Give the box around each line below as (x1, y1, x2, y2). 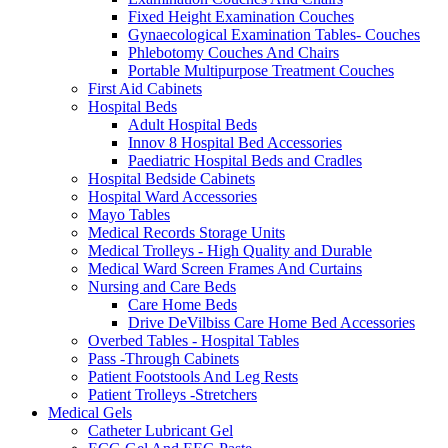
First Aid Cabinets (88, 80, 202, 98)
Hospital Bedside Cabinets (88, 170, 255, 188)
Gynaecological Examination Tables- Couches (128, 26, 420, 44)
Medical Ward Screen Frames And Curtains (88, 260, 362, 278)
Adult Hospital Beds (128, 116, 257, 134)
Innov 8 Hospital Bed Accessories (128, 134, 342, 152)
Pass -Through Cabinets (88, 350, 239, 368)
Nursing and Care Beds (88, 278, 236, 296)
